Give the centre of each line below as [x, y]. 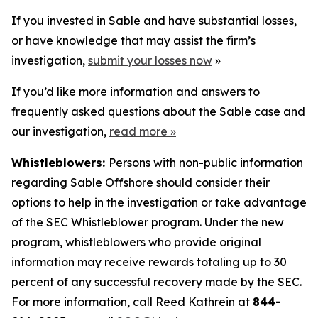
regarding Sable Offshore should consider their [141, 182]
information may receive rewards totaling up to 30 [149, 262]
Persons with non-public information [206, 163]
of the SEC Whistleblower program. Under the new [148, 222]
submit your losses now [150, 60]
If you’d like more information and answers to [136, 92]
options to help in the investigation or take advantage [159, 202]
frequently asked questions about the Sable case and [158, 111]
